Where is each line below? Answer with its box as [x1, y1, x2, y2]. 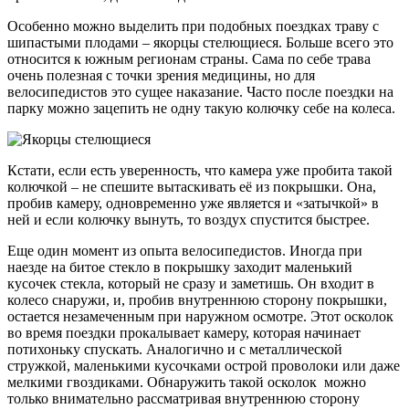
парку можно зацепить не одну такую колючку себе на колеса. [7, 100, 395, 117]
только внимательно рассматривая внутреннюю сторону [7, 391, 360, 407]
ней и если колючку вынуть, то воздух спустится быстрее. [7, 212, 370, 228]
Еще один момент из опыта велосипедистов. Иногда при [7, 243, 362, 259]
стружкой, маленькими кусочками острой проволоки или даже [7, 358, 400, 374]
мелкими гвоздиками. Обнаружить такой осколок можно [7, 374, 366, 391]
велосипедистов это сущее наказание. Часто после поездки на [7, 84, 393, 100]
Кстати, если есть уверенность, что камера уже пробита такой [7, 163, 393, 179]
